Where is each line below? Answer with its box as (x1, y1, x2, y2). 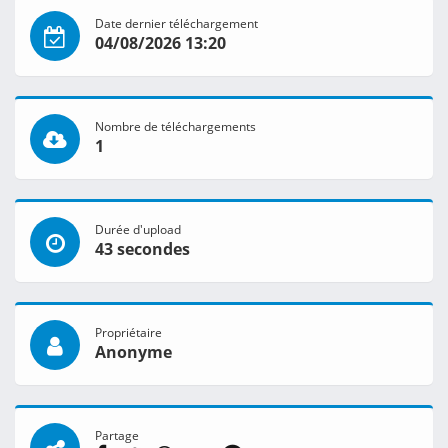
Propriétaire (95, 324, 162, 341)
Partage (95, 427, 139, 444)
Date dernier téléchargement (95, 15, 258, 32)
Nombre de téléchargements (95, 118, 256, 135)
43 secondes (95, 238, 190, 261)
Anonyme (95, 341, 172, 364)
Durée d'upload (95, 221, 181, 238)
